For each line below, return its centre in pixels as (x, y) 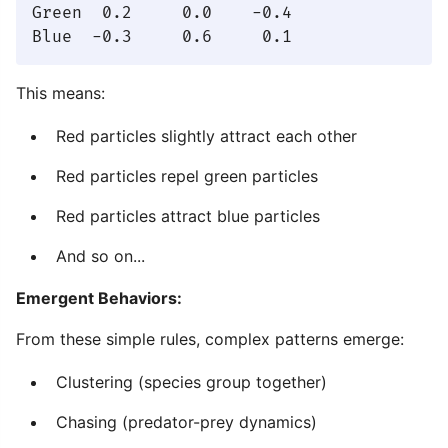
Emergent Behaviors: (99, 298)
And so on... (100, 256)
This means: (60, 93)
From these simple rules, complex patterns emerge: (210, 339)
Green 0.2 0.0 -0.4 (162, 13)
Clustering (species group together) (191, 382)
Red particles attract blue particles (188, 216)
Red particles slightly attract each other (206, 136)
